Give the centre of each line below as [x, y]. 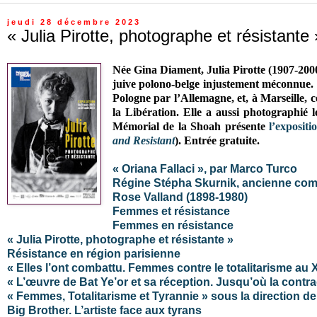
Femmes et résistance [171, 211]
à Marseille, [281, 98]
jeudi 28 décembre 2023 [74, 22]
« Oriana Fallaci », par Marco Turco [204, 168]
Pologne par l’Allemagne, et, [182, 98]
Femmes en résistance [173, 225]
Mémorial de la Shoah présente [191, 126]
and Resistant [143, 140]
